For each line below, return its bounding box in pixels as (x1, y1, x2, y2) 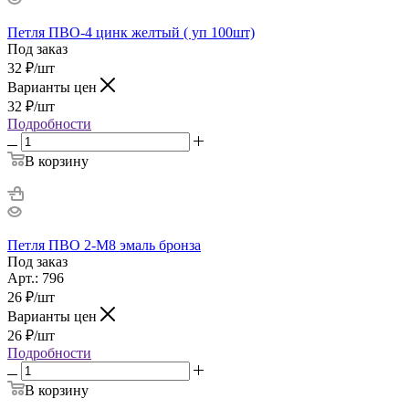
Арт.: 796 (7, 269, 64, 286)
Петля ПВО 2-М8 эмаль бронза (7, 236, 201, 253)
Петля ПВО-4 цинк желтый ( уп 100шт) (7, 24, 255, 40)
